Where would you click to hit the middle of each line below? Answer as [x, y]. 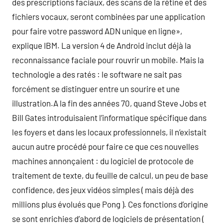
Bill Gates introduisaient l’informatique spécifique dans [109, 117]
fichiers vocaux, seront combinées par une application [109, 16]
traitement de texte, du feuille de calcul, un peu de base [110, 175]
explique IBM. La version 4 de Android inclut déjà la [102, 45]
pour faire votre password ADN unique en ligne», [97, 31]
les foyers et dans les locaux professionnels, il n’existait [109, 132]
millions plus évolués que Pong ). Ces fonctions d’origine [110, 204]
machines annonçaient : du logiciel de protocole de [103, 161]
